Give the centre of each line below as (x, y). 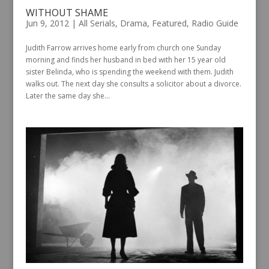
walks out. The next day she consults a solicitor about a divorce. (133, 83)
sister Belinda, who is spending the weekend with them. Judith (129, 71)
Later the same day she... (68, 95)
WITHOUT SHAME (67, 12)
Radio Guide (215, 23)
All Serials (97, 23)
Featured (169, 23)
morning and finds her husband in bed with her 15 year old (125, 59)
